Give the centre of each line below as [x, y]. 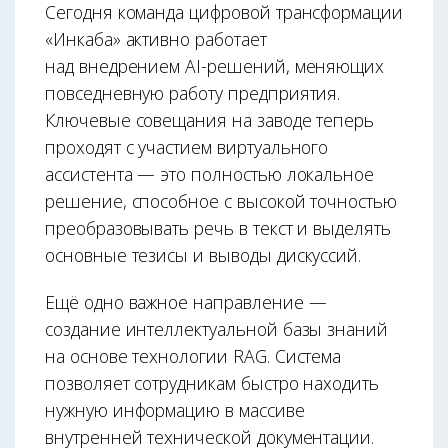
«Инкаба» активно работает [156, 39]
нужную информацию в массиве [175, 410]
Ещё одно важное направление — [186, 302]
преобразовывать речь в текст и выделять [218, 228]
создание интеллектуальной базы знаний [217, 329]
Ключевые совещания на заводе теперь [210, 120]
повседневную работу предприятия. [193, 93]
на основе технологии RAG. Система [193, 356]
